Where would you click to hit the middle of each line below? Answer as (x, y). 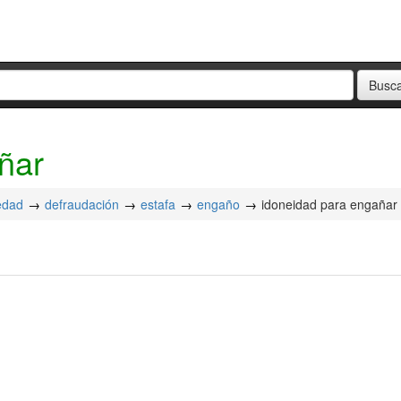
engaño (218, 204)
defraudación (82, 204)
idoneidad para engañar (329, 204)
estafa (158, 204)
